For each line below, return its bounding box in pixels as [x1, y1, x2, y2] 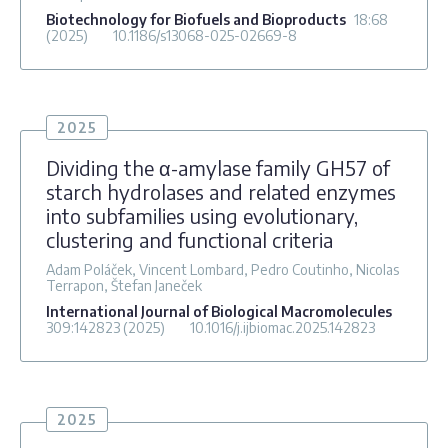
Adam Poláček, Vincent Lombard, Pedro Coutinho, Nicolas [46, 260, 399, 278]
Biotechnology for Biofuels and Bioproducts [46, 10, 346, 28]
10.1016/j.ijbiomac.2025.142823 [190, 318, 375, 336]
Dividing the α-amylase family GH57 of [46, 154, 390, 180]
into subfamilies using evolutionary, [46, 202, 358, 228]
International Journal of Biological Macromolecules [46, 302, 392, 320]
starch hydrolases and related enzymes [46, 178, 396, 204]
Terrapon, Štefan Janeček [46, 276, 202, 294]
